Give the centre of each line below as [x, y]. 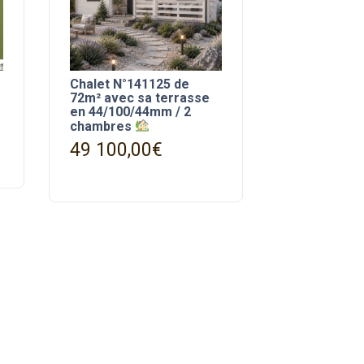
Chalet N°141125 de [129, 84]
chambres [102, 126]
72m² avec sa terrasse [139, 98]
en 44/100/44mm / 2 [130, 112]
